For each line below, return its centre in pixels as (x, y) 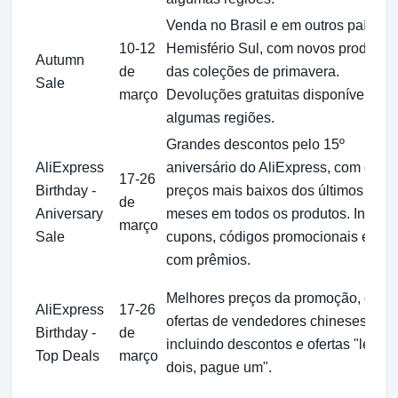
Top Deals (68, 355)
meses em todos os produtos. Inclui (277, 213)
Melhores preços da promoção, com (279, 298)
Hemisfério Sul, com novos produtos (280, 48)
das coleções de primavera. (253, 71)
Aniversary (69, 213)
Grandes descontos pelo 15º (255, 144)
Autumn (60, 60)
